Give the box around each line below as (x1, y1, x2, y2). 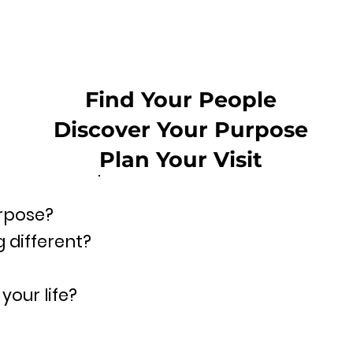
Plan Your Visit (99, 147, 262, 173)
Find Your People (85, 87, 277, 113)
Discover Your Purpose (54, 117, 308, 143)
